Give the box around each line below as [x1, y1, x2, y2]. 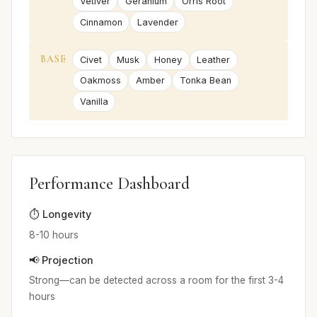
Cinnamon [79, 16, 122, 28]
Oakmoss [79, 75, 121, 86]
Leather [197, 54, 231, 66]
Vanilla [79, 96, 108, 107]
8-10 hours [29, 229, 79, 241]
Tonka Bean [179, 75, 231, 86]
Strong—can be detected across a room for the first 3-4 [29, 275, 284, 287]
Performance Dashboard [29, 173, 190, 194]
